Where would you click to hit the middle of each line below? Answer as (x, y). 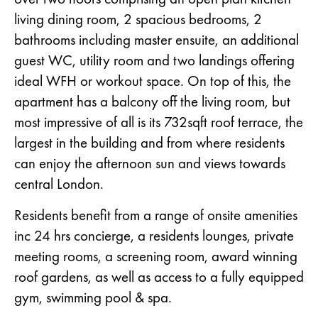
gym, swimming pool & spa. (93, 298)
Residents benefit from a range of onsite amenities (156, 215)
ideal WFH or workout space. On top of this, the (153, 81)
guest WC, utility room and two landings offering (154, 61)
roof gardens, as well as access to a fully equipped (159, 277)
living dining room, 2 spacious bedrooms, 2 (138, 20)
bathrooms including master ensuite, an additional (157, 40)
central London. (59, 184)
